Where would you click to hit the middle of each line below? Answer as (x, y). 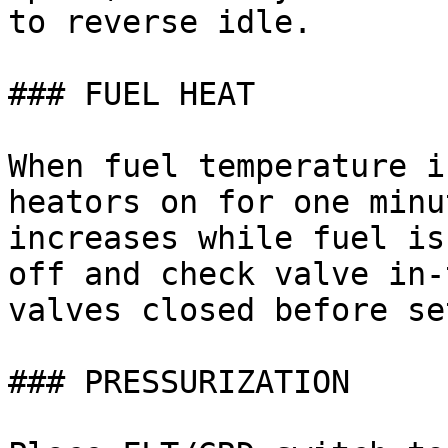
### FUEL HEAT (131, 94)
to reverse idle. (160, 22)
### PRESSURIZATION (179, 382)
